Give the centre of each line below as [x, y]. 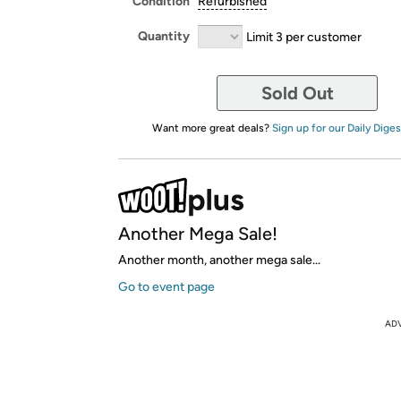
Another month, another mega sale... [219, 260]
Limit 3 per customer [304, 36]
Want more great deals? [212, 128]
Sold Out [297, 93]
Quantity [164, 36]
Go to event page [166, 286]
